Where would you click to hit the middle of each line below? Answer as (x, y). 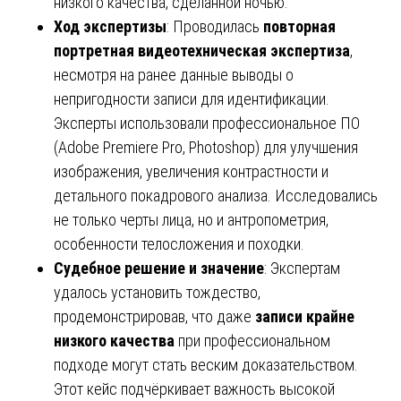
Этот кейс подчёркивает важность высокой (194, 388)
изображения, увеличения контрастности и (191, 171)
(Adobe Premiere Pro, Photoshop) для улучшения (206, 147)
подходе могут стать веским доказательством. (206, 364)
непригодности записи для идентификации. (192, 98)
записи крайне (305, 316)
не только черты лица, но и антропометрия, (191, 219)
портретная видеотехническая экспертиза (202, 50)
